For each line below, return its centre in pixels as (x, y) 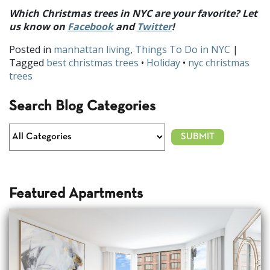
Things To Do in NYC (183, 49)
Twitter (154, 26)
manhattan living (92, 49)
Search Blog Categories (82, 106)
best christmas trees (93, 62)
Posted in (31, 49)
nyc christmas (219, 62)
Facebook (90, 26)
